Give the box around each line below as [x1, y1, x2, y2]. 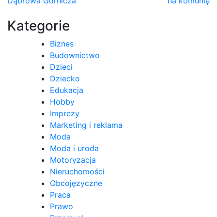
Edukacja [50, 85, 83, 95]
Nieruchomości [50, 167, 105, 177]
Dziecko [50, 74, 80, 84]
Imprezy [50, 108, 79, 119]
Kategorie [7, 17, 70, 34]
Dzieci [50, 62, 73, 72]
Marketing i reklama [50, 120, 123, 130]
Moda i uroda [50, 143, 99, 154]
